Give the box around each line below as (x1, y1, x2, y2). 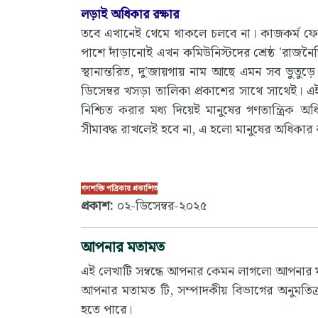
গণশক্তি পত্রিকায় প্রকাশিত (81, 182, 158, 194)
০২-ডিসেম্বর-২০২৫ (116, 195, 207, 216)
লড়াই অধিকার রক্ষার (81, 4, 179, 25)
